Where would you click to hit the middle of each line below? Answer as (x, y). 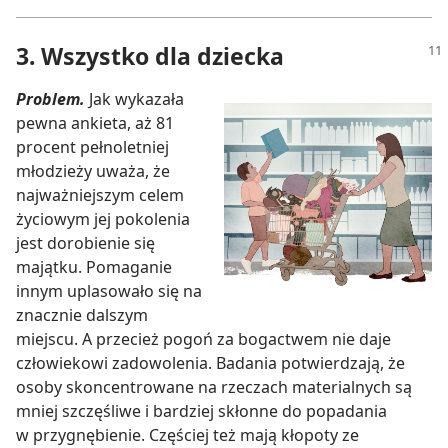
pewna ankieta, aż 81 (95, 122)
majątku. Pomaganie (94, 266)
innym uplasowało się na (109, 290)
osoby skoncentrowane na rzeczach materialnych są (214, 386)
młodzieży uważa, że (93, 170)
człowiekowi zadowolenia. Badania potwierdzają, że (210, 362)
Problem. (50, 98)
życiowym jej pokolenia (103, 218)
